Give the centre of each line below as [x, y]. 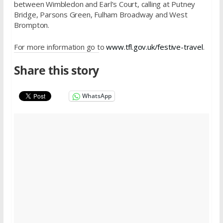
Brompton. [31, 25]
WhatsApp [97, 96]
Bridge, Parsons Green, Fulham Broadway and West [101, 15]
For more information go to [60, 47]
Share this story [56, 71]
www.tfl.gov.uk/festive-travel [155, 47]
